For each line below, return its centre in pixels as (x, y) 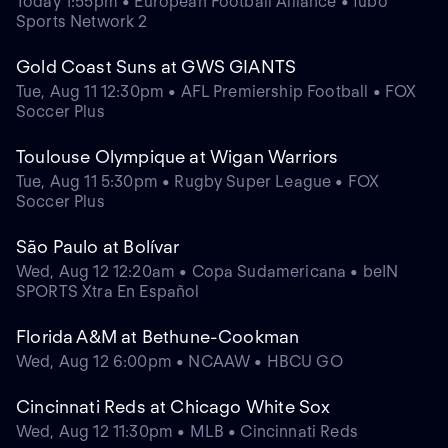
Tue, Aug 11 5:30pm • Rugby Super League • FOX (198, 182)
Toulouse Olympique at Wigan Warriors (177, 157)
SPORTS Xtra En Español (108, 292)
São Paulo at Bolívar (98, 247)
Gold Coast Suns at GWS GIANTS (156, 67)
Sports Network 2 (82, 22)
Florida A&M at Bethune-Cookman (158, 337)
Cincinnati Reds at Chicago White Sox (173, 407)
